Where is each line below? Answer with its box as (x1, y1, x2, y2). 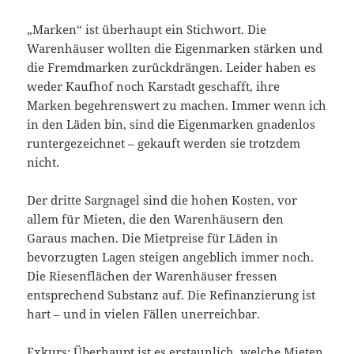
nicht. (27, 153, 60, 170)
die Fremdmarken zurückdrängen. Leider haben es (27, 58, 317, 75)
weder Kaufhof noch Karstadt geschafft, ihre (27, 77, 281, 94)
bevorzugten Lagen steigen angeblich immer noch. (27, 248, 314, 265)
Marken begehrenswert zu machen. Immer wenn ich (27, 96, 327, 113)
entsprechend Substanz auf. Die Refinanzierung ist (27, 286, 316, 303)
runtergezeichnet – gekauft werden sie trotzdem (27, 134, 301, 151)
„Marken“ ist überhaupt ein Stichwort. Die (27, 21, 267, 37)
